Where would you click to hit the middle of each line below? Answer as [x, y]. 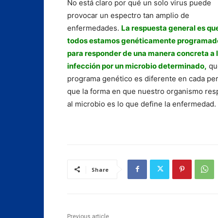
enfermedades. [94, 28]
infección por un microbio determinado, [137, 66]
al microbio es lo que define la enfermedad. [142, 104]
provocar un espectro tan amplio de [128, 15]
